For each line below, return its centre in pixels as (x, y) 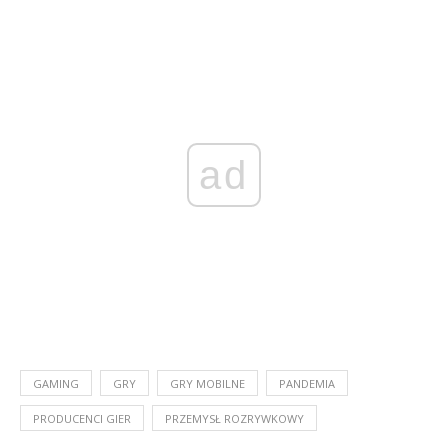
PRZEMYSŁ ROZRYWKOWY (234, 418)
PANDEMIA (307, 383)
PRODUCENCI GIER (82, 418)
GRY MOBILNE (207, 383)
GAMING (56, 383)
